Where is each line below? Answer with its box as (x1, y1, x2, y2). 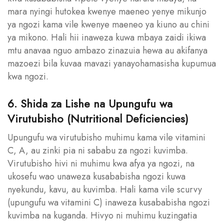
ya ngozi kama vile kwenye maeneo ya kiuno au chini (7, 17, 209, 31)
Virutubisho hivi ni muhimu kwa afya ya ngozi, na (7, 156, 194, 170)
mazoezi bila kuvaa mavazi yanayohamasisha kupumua (7, 56, 216, 70)
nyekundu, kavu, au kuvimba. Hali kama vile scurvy (7, 182, 202, 196)
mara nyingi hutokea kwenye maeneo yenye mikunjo (7, 4, 206, 18)
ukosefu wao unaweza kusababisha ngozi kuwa (7, 169, 185, 183)
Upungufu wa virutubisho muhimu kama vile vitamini (7, 130, 205, 144)
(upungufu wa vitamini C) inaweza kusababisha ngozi (7, 195, 210, 209)
